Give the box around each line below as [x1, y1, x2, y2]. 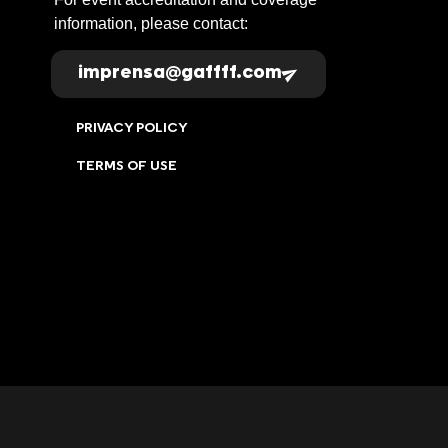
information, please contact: [53, 15, 248, 32]
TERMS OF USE [75, 158, 177, 173]
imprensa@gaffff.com [77, 65, 282, 83]
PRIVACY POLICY [75, 120, 187, 135]
